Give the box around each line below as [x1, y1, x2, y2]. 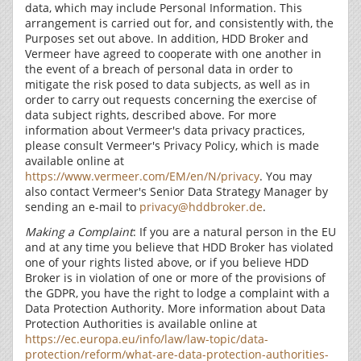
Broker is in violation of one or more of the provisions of [25, 270, 326, 285]
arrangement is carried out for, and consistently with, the [25, 15, 334, 31]
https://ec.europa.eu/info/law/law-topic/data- [25, 331, 268, 346]
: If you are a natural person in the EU [133, 224, 336, 239]
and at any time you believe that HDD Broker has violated [25, 239, 334, 255]
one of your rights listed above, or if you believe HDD [25, 255, 309, 270]
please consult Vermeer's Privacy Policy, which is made [25, 138, 319, 153]
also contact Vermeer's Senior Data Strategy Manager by [25, 184, 328, 199]
